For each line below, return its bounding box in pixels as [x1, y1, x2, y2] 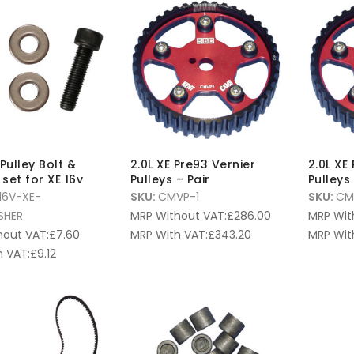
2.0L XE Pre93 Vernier [130, 156, 255, 173]
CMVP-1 [157, 189, 199, 205]
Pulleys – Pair [130, 171, 210, 188]
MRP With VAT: [130, 227, 208, 243]
